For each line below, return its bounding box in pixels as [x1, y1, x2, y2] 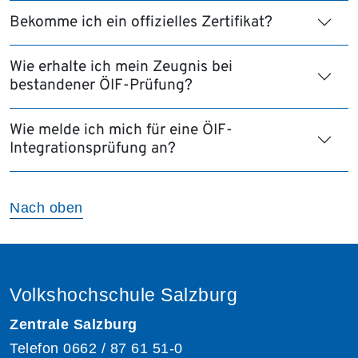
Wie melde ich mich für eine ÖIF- [10, 120, 233, 140]
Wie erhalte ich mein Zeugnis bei [10, 57, 233, 77]
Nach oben [10, 199, 83, 216]
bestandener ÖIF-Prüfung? [10, 75, 193, 95]
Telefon [10, 340, 63, 356]
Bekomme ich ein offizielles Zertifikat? [10, 12, 272, 32]
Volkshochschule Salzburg [10, 284, 237, 305]
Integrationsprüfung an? [10, 138, 176, 158]
